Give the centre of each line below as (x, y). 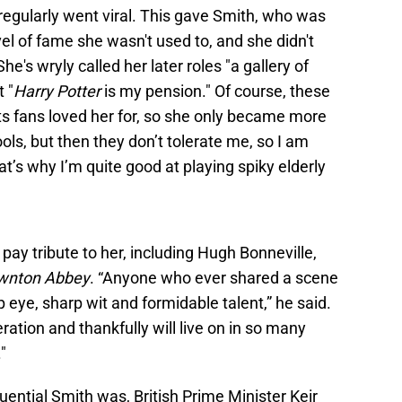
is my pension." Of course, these (217, 92)
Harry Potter (59, 92)
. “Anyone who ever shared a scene (214, 278)
